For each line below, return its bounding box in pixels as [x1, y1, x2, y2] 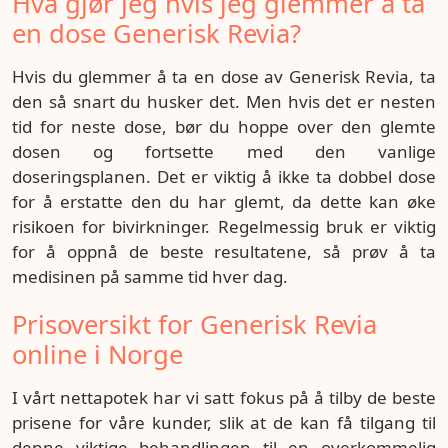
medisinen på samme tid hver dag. [12, 265, 288, 288]
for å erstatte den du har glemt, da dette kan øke [12, 190, 436, 213]
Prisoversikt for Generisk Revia [12, 307, 377, 342]
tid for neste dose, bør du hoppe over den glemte [12, 115, 436, 138]
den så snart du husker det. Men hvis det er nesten [12, 90, 436, 113]
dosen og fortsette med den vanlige [12, 140, 436, 163]
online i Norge [12, 337, 183, 372]
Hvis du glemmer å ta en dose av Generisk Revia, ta [12, 65, 436, 88]
